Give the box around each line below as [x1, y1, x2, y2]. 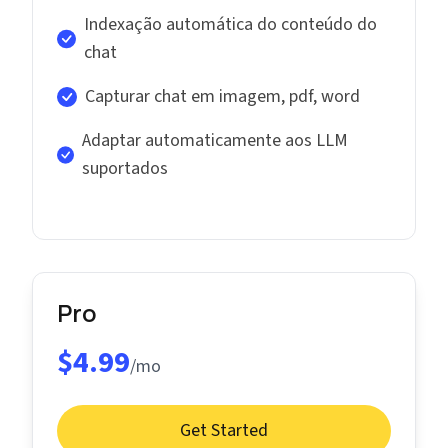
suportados [82, 156, 169, 181]
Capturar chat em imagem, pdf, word [85, 84, 360, 109]
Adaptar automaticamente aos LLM [82, 128, 349, 153]
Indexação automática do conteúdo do [83, 12, 377, 37]
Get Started [180, 418, 268, 443]
